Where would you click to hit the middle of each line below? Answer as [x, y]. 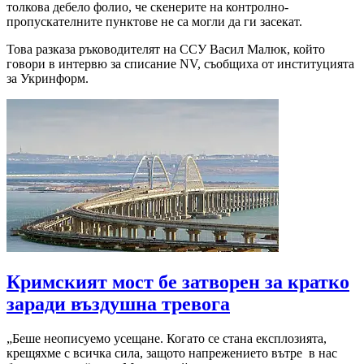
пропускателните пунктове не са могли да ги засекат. [154, 22]
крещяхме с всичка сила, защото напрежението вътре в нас [172, 353]
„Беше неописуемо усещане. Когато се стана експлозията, [167, 339]
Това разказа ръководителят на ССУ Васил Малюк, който [166, 50]
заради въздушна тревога [118, 304]
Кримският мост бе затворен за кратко [178, 282]
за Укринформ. [48, 79]
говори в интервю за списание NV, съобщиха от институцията [180, 64]
